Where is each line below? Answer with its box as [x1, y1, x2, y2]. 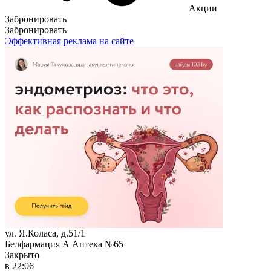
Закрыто [5, 249, 39, 260]
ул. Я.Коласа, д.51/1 [5, 227, 85, 238]
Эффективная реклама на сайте [5, 35, 134, 46]
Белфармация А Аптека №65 [5, 238, 123, 249]
